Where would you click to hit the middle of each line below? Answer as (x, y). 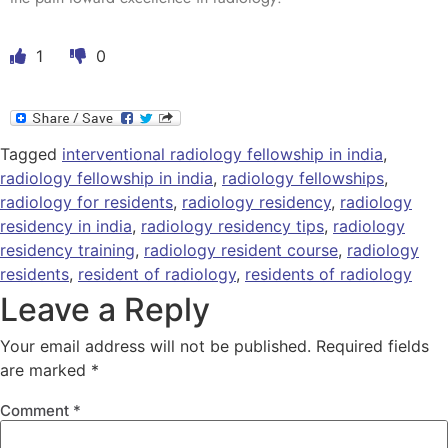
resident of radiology (157, 274)
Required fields (372, 346)
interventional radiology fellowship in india (222, 154)
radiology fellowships (303, 178)
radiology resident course (241, 250)
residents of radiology (328, 274)
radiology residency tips (232, 226)
